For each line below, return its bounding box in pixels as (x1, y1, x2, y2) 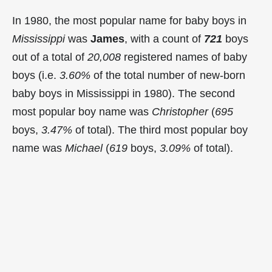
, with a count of (124, 32, 204, 45)
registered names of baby (121, 50, 247, 63)
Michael (65, 141, 103, 154)
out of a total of (12, 50, 87, 63)
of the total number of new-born (90, 69, 245, 81)
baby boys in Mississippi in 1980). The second (12, 87, 235, 100)
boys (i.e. (12, 69, 59, 81)
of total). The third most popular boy (72, 123, 248, 136)
